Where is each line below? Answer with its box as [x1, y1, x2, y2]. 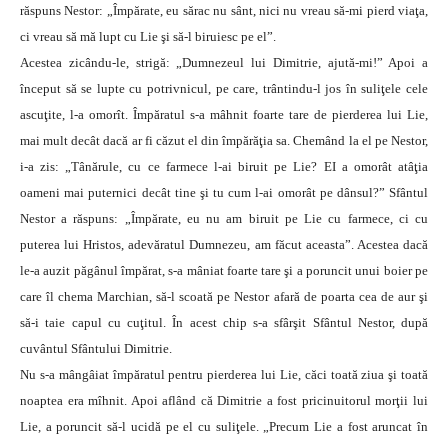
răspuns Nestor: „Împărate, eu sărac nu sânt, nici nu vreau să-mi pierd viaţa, [20, 3, 428, 19]
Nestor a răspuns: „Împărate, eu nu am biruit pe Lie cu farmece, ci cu [20, 211, 428, 227]
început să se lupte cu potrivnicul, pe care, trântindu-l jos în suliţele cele [20, 81, 428, 97]
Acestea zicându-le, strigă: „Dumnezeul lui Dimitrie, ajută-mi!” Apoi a [20, 55, 428, 71]
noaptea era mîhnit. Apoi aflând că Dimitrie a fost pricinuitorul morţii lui [20, 393, 428, 409]
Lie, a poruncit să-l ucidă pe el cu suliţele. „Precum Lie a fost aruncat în [20, 419, 428, 435]
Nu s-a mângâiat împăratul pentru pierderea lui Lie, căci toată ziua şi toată [20, 367, 428, 383]
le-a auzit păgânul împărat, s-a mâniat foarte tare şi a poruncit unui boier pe [20, 263, 428, 279]
